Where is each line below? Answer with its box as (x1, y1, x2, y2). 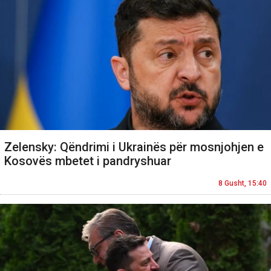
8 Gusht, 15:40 (218, 178, 267, 188)
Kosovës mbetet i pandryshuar (4, 153, 171, 168)
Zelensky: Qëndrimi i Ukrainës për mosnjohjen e (4, 139, 264, 154)
